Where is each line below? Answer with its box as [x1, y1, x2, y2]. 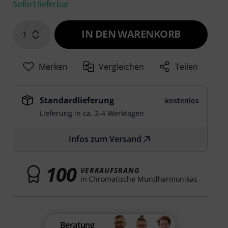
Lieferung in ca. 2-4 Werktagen [40, 108, 145, 119]
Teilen [175, 61, 198, 73]
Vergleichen [99, 61, 145, 73]
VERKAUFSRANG [80, 165, 140, 175]
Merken [38, 61, 68, 73]
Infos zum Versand [69, 133, 142, 145]
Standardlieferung [40, 95, 115, 106]
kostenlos [164, 96, 199, 106]
